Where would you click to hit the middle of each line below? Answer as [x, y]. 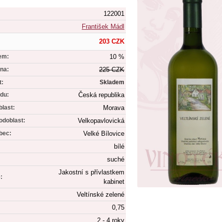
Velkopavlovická [101, 120]
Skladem [112, 82]
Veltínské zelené [101, 194]
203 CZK [112, 41]
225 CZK [112, 69]
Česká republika [101, 95]
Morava [114, 108]
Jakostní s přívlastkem [91, 172]
